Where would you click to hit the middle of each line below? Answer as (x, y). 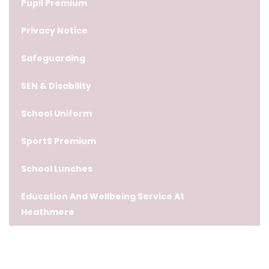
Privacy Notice (54, 31)
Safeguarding (53, 58)
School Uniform (56, 113)
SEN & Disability (56, 86)
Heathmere (48, 212)
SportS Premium (59, 141)
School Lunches (57, 169)
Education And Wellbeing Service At (103, 196)
